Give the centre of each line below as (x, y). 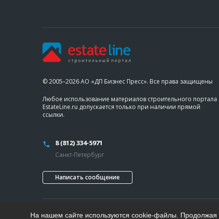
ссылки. (54, 115)
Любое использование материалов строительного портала (130, 99)
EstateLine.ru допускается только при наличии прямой (121, 107)
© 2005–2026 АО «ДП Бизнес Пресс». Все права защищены (128, 81)
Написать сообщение (88, 177)
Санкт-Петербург (80, 155)
